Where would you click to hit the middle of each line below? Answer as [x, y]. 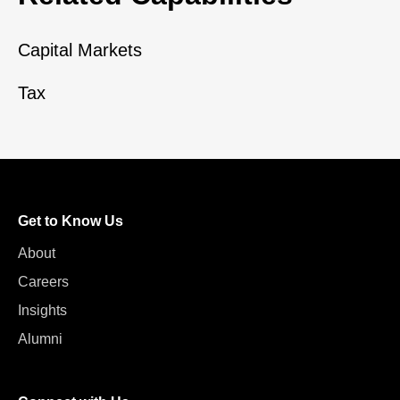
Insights [42, 310]
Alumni [40, 339]
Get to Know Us [71, 221]
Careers [43, 282]
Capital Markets [80, 50]
